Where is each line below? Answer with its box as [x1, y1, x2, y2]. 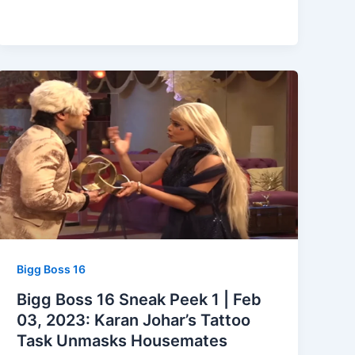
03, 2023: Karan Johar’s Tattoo [17, 310, 251, 330]
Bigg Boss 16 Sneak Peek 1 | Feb [17, 289, 262, 309]
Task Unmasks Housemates [17, 330, 228, 350]
